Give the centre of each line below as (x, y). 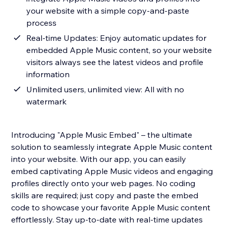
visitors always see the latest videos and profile (115, 62)
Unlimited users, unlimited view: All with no (105, 90)
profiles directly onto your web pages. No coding (103, 183)
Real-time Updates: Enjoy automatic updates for (117, 38)
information (48, 74)
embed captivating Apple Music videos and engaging (112, 171)
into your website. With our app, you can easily (99, 159)
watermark (47, 102)
